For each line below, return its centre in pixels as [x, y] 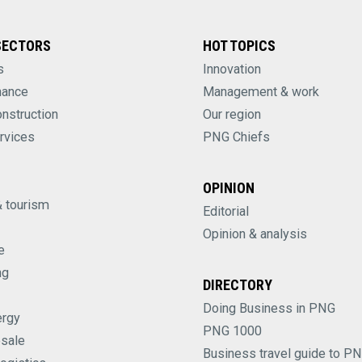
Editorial [226, 211]
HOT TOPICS [239, 45]
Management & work [261, 91]
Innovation [232, 69]
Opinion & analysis [255, 234]
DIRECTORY [238, 284]
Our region [232, 114]
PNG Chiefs [236, 137]
